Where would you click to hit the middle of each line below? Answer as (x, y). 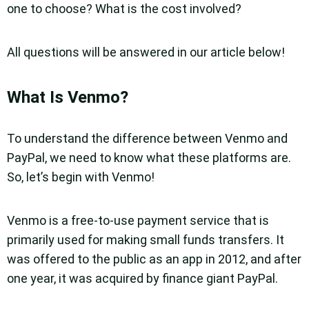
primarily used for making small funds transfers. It (146, 239)
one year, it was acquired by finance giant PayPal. (142, 278)
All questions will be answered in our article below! (146, 52)
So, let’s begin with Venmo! (81, 177)
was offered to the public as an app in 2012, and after (154, 259)
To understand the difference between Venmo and (147, 138)
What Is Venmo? (68, 97)
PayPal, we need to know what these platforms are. (149, 157)
